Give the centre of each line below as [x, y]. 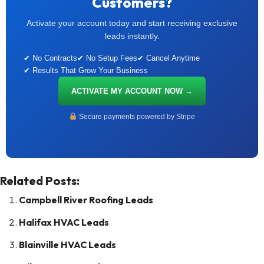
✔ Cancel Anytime [169, 58]
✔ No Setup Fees [107, 58]
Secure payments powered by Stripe [136, 117]
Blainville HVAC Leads [67, 245]
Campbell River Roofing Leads [86, 200]
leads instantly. [132, 36]
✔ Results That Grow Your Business [86, 71]
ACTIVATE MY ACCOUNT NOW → [132, 91]
